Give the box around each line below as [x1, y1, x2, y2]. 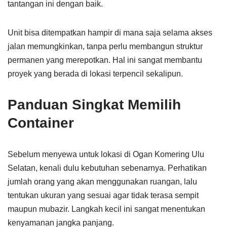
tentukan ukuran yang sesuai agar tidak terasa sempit [8, 191, 199, 200]
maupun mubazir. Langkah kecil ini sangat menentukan [8, 205, 205, 213]
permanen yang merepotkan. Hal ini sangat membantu [8, 56, 202, 64]
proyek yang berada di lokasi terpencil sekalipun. [8, 69, 183, 78]
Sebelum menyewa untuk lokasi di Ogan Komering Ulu [8, 150, 204, 159]
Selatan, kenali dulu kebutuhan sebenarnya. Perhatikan [8, 164, 207, 172]
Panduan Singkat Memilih [8, 97, 181, 112]
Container [8, 115, 74, 131]
